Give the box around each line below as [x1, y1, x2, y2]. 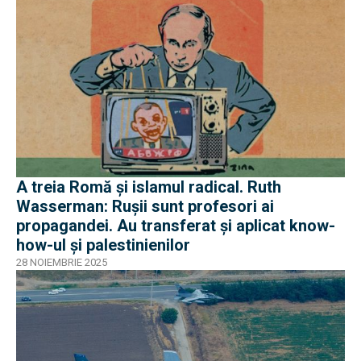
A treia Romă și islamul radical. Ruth [16, 176, 281, 197]
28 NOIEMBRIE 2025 [16, 255, 107, 268]
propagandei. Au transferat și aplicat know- [16, 215, 335, 235]
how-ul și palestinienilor [16, 234, 190, 255]
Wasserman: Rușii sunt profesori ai [16, 196, 274, 216]
